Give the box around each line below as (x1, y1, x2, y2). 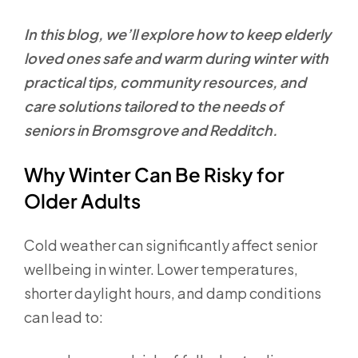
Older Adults (24, 189, 141, 213)
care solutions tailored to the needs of (24, 97, 283, 115)
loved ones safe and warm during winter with (24, 49, 328, 67)
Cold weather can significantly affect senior (24, 236, 317, 254)
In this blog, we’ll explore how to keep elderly (24, 25, 331, 43)
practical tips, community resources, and (24, 73, 306, 91)
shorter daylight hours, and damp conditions (24, 284, 321, 302)
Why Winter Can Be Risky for (24, 162, 284, 186)
